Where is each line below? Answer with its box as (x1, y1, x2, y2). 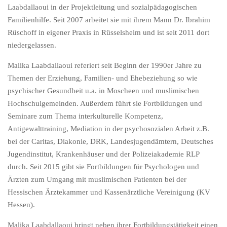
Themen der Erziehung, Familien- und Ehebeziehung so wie (8, 74, 198, 83)
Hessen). (8, 201, 35, 209)
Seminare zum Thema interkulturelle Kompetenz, (8, 112, 163, 121)
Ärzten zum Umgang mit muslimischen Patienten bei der (8, 175, 186, 184)
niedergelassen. (8, 41, 56, 50)
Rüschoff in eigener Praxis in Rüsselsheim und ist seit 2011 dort (8, 28, 209, 37)
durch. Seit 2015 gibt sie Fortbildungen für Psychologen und (8, 163, 199, 171)
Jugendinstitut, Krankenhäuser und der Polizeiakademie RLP (8, 150, 199, 159)
